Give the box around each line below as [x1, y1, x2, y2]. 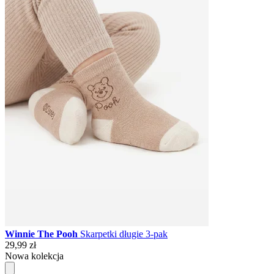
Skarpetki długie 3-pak [80, 228, 168, 239]
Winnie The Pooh [5, 228, 80, 239]
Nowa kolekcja [5, 250, 64, 261]
